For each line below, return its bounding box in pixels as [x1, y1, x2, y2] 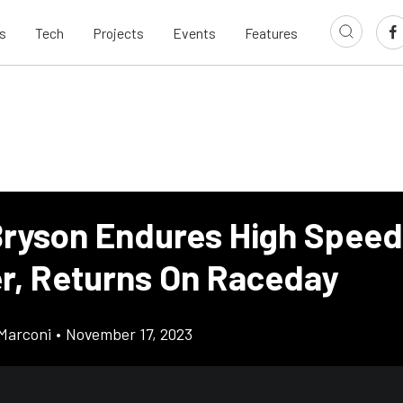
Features [245, 23, 298, 41]
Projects [93, 23, 144, 41]
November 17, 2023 [66, 324, 193, 344]
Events [173, 23, 216, 41]
